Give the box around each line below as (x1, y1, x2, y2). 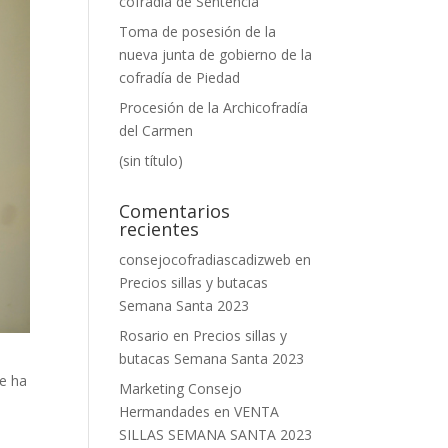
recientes (119, 217, 200, 241)
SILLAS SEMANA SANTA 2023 (119, 425, 313, 444)
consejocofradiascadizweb (119, 250, 292, 269)
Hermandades (119, 402, 211, 421)
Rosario (119, 326, 170, 345)
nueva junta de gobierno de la (119, 45, 313, 64)
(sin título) (119, 151, 184, 170)
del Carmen (119, 121, 194, 140)
